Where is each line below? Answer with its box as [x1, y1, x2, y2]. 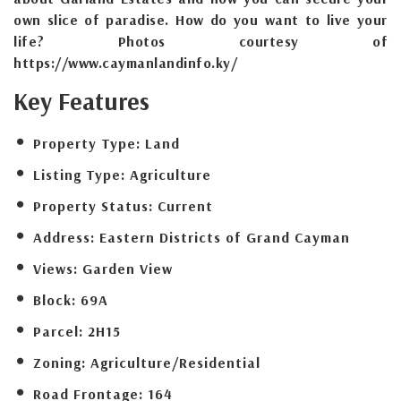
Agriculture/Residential [90, 353, 260, 371]
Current [158, 196, 213, 215]
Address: [33, 227, 95, 246]
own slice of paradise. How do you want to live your [13, 10, 388, 29]
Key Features [13, 85, 149, 116]
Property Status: [33, 196, 153, 215]
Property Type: [33, 133, 141, 152]
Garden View [82, 259, 173, 277]
